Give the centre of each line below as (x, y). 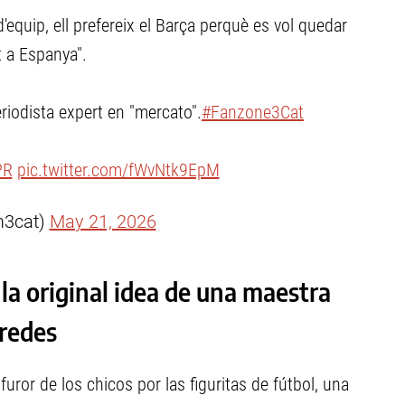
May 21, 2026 (103, 221)
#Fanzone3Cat (253, 112)
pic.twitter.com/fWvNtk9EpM (118, 170)
